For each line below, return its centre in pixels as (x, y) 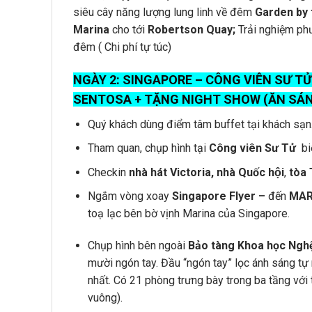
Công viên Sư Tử (252, 148)
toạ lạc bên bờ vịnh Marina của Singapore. (188, 214)
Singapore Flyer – (220, 196)
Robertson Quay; (192, 29)
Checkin (108, 172)
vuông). (105, 298)
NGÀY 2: (98, 79)
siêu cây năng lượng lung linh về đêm (164, 12)
